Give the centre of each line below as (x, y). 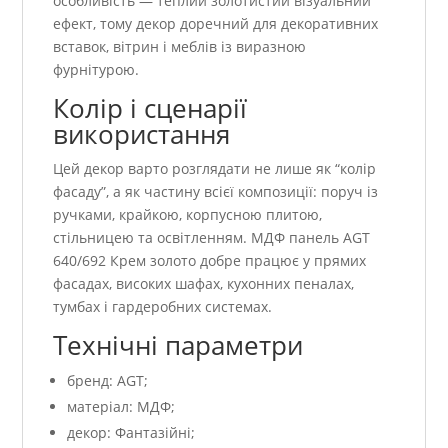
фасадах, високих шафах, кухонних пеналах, (204, 284)
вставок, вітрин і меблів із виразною (180, 47)
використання (142, 134)
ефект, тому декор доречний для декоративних (216, 24)
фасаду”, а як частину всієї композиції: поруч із (216, 192)
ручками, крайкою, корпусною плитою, (188, 215)
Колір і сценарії (150, 108)
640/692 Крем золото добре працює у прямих (210, 261)
